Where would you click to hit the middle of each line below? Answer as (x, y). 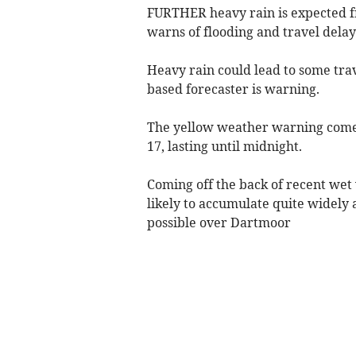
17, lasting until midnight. (224, 146)
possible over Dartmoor (219, 222)
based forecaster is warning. (233, 89)
